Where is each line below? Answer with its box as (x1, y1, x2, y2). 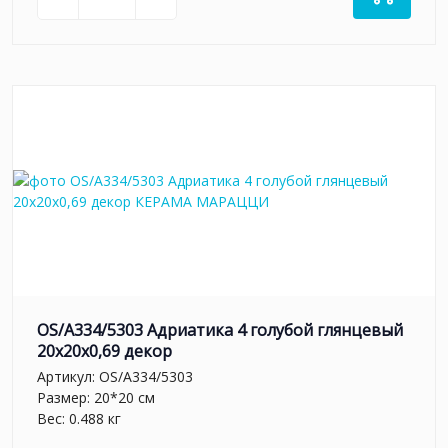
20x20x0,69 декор (37, 340, 172, 363)
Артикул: (37, 366, 99, 386)
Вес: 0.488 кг (37, 408, 121, 428)
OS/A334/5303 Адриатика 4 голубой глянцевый (37, 319, 403, 342)
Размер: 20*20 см (37, 387, 155, 407)
